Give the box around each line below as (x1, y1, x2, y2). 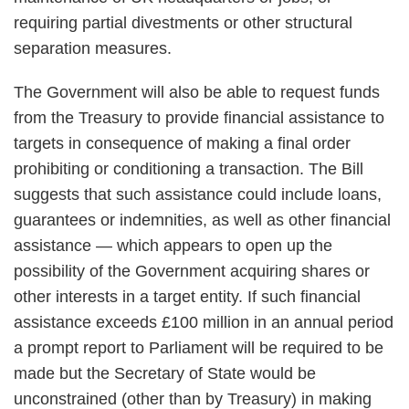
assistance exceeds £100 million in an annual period (14, 313, 393, 331)
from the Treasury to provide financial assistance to (14, 109, 384, 127)
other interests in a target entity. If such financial (14, 288, 361, 306)
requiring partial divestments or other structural (14, 14, 352, 32)
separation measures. (14, 39, 172, 58)
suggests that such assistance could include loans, (14, 185, 382, 204)
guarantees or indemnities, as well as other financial (14, 211, 391, 229)
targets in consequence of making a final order (14, 134, 351, 152)
